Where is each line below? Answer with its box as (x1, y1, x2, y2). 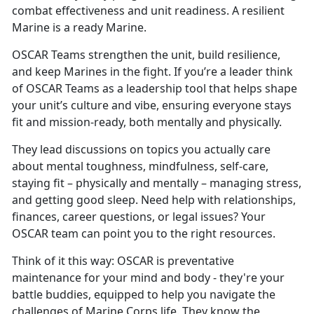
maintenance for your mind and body (12, 269, 210, 285)
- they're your (210, 269, 285, 285)
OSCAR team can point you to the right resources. (12, 225, 278, 241)
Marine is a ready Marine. (12, 19, 149, 35)
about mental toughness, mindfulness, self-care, (12, 158, 268, 174)
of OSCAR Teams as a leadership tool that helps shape (12, 80, 297, 96)
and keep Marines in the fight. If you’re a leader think (12, 63, 293, 79)
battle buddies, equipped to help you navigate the (12, 286, 275, 302)
